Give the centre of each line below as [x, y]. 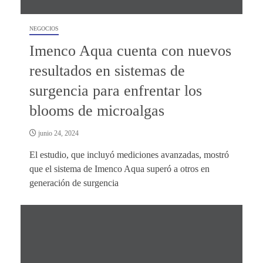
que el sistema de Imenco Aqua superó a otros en [119, 168]
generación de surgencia [74, 183]
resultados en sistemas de [107, 70]
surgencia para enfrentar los [116, 90]
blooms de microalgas [97, 110]
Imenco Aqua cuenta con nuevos [130, 50]
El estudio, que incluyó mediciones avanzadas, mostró [129, 154]
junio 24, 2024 [58, 133]
